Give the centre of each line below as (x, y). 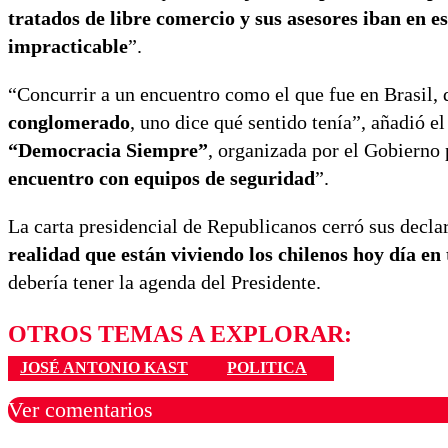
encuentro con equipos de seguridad (161, 178)
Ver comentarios (80, 409)
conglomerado (69, 122)
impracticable (68, 46)
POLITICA (267, 368)
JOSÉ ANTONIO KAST (104, 368)
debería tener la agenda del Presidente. (164, 282)
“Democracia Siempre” (108, 150)
